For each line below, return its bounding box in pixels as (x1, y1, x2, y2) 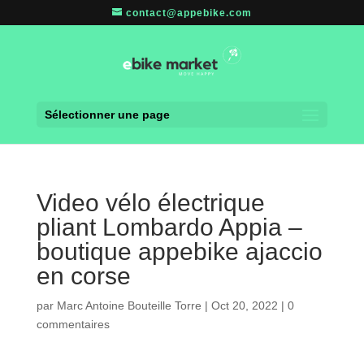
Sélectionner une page (44, 108, 170, 122)
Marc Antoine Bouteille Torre (56, 299, 201, 313)
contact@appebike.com (125, 7, 252, 19)
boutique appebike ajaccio (36, 238, 323, 266)
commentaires (36, 318, 110, 331)
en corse (36, 262, 131, 290)
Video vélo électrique (36, 189, 265, 217)
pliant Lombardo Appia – (36, 214, 302, 241)
